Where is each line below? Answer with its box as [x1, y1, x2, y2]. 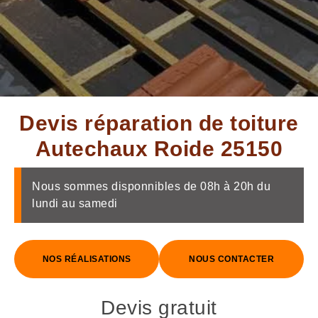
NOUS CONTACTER [189, 254, 274, 264]
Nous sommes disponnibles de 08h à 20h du [32, 180, 270, 192]
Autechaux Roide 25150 [35, 137, 283, 160]
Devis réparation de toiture [19, 111, 299, 135]
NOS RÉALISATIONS [42, 254, 131, 264]
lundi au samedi [32, 197, 118, 209]
